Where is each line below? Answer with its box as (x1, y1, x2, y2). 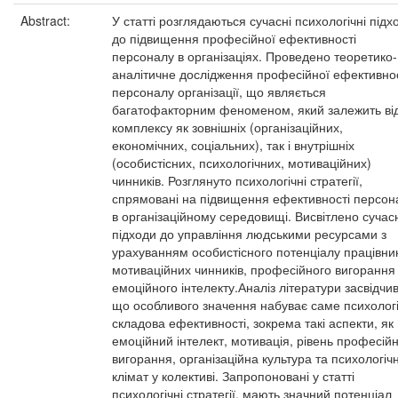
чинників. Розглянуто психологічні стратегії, (112, 171, 362, 189)
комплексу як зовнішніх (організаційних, (112, 118, 343, 136)
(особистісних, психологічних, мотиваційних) (112, 154, 371, 171)
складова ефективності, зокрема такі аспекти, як (112, 314, 394, 331)
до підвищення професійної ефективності (112, 29, 356, 47)
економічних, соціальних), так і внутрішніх (112, 136, 354, 154)
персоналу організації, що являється (112, 83, 326, 100)
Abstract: (20, 12, 74, 29)
